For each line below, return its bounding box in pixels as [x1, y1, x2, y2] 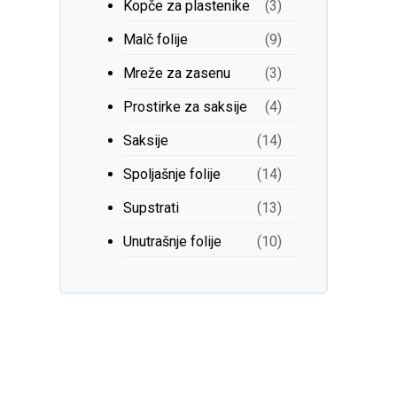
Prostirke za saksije [123, 98, 248, 115]
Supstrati [123, 199, 180, 216]
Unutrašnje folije [123, 233, 222, 250]
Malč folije [123, 31, 189, 48]
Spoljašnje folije [123, 166, 222, 183]
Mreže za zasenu [123, 65, 231, 82]
